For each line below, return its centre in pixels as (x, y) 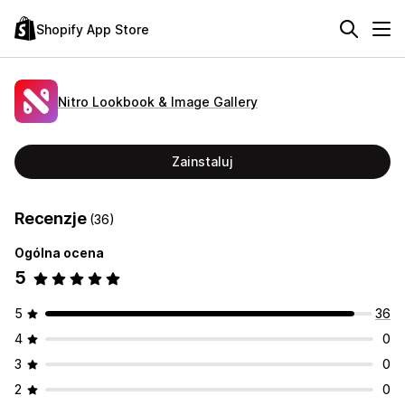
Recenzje (52, 218)
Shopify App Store (93, 29)
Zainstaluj (202, 161)
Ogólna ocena (59, 253)
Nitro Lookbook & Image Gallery (158, 101)
